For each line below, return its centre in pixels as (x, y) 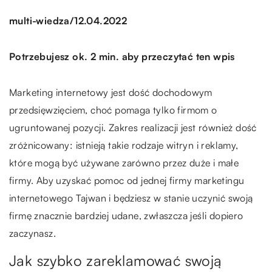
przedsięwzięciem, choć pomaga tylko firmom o (113, 110)
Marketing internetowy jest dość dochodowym (111, 92)
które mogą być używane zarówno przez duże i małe (124, 162)
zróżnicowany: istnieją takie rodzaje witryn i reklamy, (124, 145)
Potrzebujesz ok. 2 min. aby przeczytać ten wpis (122, 56)
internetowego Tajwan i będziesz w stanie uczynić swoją (131, 198)
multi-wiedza (39, 21)
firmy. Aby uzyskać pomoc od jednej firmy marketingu (127, 180)
